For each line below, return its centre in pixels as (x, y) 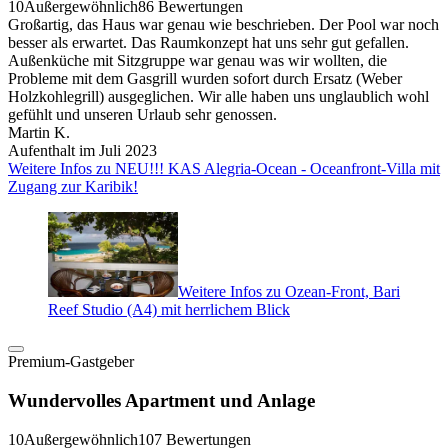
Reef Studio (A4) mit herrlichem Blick (169, 310)
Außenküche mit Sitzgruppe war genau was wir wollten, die (197, 61)
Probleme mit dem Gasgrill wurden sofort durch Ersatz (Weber (205, 79)
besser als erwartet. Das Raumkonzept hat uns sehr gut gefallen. (208, 43)
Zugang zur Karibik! (73, 187)
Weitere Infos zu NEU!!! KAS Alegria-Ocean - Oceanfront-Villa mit (224, 169)
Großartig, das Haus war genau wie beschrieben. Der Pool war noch (223, 25)
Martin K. (39, 133)
